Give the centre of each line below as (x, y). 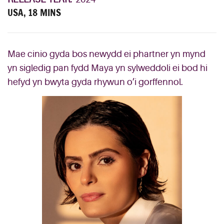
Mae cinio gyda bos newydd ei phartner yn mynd (106, 54)
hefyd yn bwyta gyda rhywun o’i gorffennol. (95, 82)
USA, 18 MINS (34, 12)
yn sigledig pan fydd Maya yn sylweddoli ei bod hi (107, 68)
